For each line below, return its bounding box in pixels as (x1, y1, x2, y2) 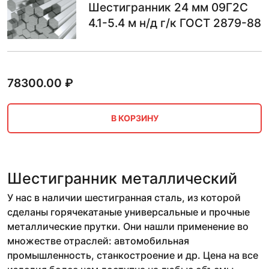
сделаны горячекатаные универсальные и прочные (7, 205, 250, 218)
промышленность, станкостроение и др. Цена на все (7, 249, 258, 261)
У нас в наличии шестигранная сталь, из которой (7, 191, 241, 204)
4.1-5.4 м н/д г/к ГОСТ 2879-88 (88, 16, 261, 30)
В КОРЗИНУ (110, 113, 159, 124)
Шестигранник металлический (7, 169, 237, 187)
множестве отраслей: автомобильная (7, 234, 189, 247)
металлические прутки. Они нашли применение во (7, 220, 249, 232)
